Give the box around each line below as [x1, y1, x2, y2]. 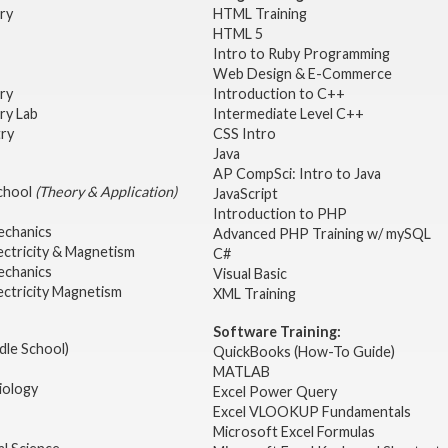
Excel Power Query [212, 382, 337, 400]
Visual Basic [212, 265, 287, 283]
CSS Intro [212, 125, 276, 143]
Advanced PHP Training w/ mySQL [212, 225, 434, 243]
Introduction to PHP [212, 205, 350, 223]
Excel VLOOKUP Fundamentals [212, 402, 411, 420]
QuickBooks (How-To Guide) [212, 342, 398, 360]
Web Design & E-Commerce [212, 65, 392, 83]
